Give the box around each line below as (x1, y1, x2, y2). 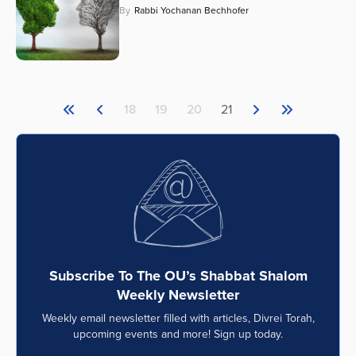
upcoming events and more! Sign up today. (73, 326, 283, 343)
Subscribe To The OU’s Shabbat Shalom (48, 265, 308, 287)
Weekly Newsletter (117, 284, 239, 306)
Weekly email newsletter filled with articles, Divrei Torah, (41, 310, 315, 327)
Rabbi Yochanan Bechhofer (134, 3, 249, 18)
